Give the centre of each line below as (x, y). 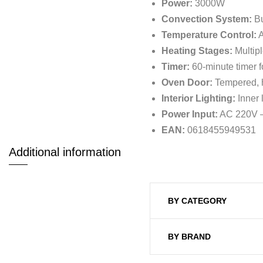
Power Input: (190, 114)
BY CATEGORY (197, 201)
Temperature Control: (209, 35)
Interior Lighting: (198, 98)
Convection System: (207, 19)
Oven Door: (187, 82)
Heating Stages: (197, 51)
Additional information (65, 152)
